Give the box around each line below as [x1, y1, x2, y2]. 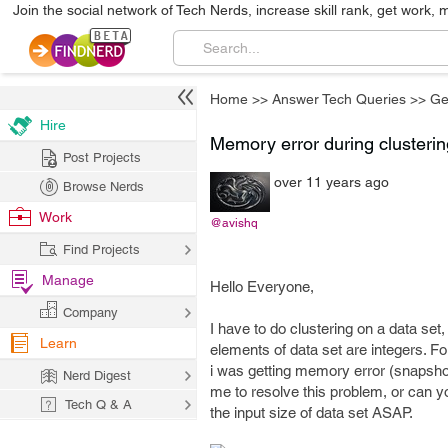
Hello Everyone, [210, 278, 314, 295]
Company [63, 305, 118, 320]
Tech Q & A [65, 397, 132, 412]
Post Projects [63, 150, 141, 165]
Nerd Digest [63, 368, 131, 383]
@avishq [210, 216, 258, 230]
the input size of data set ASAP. [210, 404, 413, 421]
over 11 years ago [274, 174, 389, 190]
